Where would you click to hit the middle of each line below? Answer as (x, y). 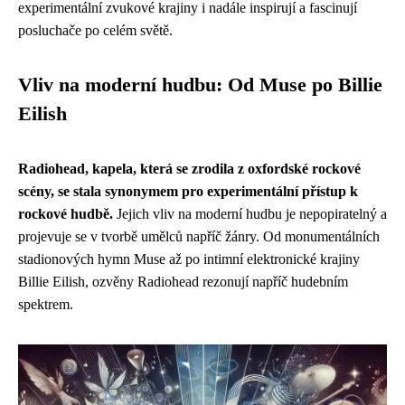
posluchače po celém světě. (95, 30)
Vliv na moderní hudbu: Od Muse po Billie (200, 85)
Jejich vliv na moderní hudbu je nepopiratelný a (250, 214)
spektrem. (46, 304)
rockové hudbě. (66, 214)
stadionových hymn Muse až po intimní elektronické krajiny (189, 259)
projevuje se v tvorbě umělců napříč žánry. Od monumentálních (199, 236)
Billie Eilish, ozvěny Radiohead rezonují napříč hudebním (183, 282)
